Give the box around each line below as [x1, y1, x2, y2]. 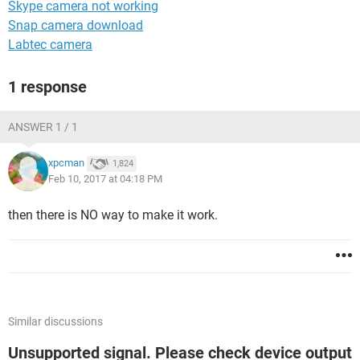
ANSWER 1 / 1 [8, 121, 78, 133]
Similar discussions [8, 315, 103, 328]
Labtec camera [8, 37, 92, 52]
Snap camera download [8, 18, 143, 33]
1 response [8, 77, 87, 96]
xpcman [48, 157, 84, 170]
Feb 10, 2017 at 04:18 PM [48, 173, 162, 185]
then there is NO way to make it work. [8, 207, 218, 223]
